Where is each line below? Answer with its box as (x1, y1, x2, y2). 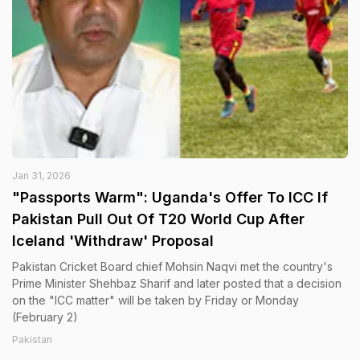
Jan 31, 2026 (12, 170, 71, 182)
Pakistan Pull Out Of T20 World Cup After (12, 211, 305, 227)
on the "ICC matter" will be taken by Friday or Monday (12, 293, 299, 307)
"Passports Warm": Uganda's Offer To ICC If (12, 189, 328, 206)
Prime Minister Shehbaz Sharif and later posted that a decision (12, 276, 342, 290)
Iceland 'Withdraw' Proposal (12, 232, 214, 249)
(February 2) (12, 310, 78, 324)
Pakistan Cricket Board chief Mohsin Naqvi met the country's (12, 260, 333, 273)
